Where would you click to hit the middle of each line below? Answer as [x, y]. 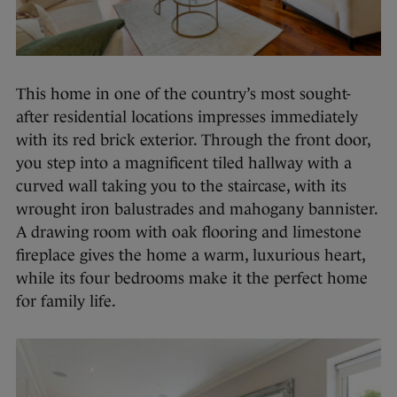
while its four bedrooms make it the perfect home [192, 278]
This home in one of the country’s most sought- [183, 93]
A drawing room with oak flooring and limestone [189, 232]
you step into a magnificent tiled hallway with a [184, 163]
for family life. [68, 301]
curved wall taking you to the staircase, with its [181, 186]
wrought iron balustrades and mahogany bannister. [197, 209]
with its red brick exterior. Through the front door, [193, 140]
